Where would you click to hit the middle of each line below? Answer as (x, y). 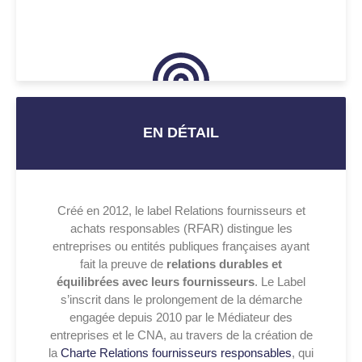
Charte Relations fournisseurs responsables (176, 352)
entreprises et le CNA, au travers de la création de (181, 335)
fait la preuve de (123, 263)
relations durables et (224, 263)
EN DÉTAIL (181, 133)
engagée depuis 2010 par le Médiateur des (181, 317)
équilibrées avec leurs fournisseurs (156, 281)
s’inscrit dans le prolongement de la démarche (181, 299)
